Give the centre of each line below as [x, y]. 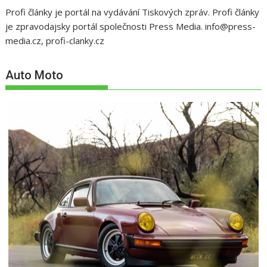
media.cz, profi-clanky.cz [55, 40]
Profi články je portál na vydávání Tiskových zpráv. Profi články [133, 12]
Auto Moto [35, 75]
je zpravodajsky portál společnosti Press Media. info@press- [131, 26]
